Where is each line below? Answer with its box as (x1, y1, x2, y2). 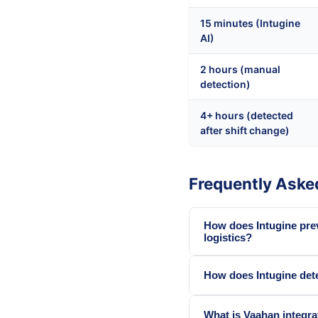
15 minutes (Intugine (200, 16, 300, 29)
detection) (200, 77, 251, 90)
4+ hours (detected (200, 109, 293, 121)
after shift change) (200, 124, 290, 136)
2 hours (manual (200, 62, 280, 75)
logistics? (204, 231, 252, 243)
